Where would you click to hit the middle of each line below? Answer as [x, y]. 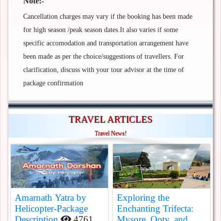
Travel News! [110, 133]
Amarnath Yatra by [51, 198]
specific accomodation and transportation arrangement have [106, 43]
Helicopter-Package [51, 209]
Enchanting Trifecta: [155, 209]
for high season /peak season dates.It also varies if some [101, 30]
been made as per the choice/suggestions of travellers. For [104, 56]
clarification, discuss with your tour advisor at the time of [104, 70]
